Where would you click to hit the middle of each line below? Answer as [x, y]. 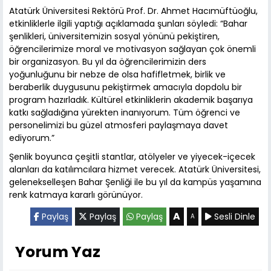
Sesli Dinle [233, 217]
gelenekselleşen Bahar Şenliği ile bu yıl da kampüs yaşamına [135, 182]
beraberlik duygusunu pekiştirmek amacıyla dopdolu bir [126, 87]
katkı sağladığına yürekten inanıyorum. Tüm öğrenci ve [125, 113]
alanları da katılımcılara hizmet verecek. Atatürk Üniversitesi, [135, 170]
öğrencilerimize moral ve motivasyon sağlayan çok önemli [132, 49]
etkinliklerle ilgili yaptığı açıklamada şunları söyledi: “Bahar [128, 24]
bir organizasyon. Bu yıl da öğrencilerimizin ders [108, 62]
